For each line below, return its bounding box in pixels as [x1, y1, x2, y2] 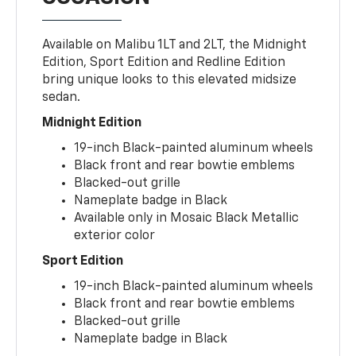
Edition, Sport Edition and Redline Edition [42, 56, 286, 70]
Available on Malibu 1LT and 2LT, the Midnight [42, 39, 308, 52]
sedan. [42, 91, 81, 105]
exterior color [74, 230, 156, 243]
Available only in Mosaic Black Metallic [74, 212, 300, 226]
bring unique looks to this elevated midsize [42, 74, 297, 87]
